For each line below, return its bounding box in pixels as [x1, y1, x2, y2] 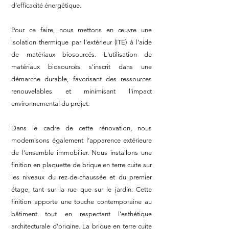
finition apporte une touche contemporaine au [11, 198, 152, 205]
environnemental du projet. [11, 100, 89, 107]
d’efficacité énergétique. [11, 2, 81, 9]
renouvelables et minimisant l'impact [11, 87, 152, 95]
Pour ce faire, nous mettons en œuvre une [11, 26, 152, 34]
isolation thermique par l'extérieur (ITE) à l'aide [11, 38, 152, 46]
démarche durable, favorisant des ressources [11, 75, 152, 83]
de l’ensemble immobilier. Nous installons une [11, 149, 152, 156]
